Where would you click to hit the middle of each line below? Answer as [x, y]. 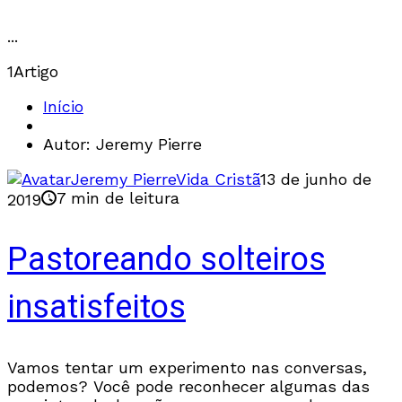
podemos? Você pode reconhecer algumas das [188, 386]
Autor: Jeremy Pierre [122, 144]
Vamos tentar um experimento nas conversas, [187, 367]
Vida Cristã [218, 179]
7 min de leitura [118, 198]
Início [63, 106]
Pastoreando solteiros [166, 259]
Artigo [36, 71]
